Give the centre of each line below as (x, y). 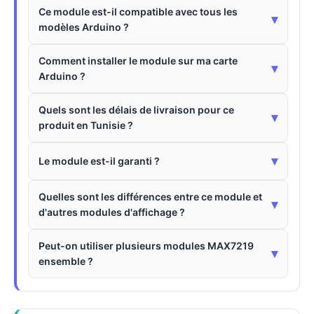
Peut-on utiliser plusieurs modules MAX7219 (146, 246)
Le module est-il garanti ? (99, 161)
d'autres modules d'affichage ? (112, 212)
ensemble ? (66, 261)
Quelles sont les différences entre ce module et (150, 197)
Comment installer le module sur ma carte (138, 61)
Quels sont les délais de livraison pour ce (136, 110)
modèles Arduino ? (84, 27)
